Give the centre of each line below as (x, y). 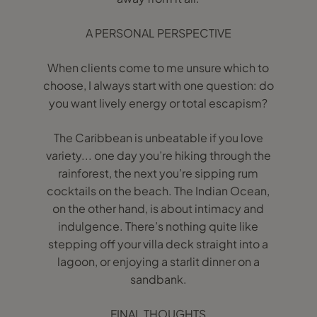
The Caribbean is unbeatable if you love (158, 138)
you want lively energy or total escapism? (158, 103)
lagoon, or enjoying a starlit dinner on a (158, 261)
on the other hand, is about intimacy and (158, 208)
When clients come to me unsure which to (158, 68)
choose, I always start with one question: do (158, 85)
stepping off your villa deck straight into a (158, 244)
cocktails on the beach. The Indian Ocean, (158, 191)
